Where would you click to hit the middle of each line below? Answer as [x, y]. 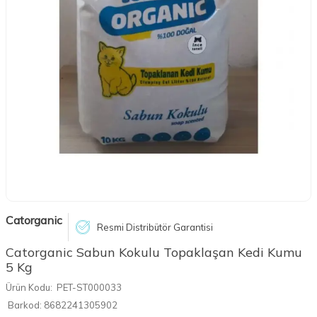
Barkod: [25, 305]
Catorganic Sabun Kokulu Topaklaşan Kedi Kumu [154, 252]
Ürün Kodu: [29, 287]
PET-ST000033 [89, 287]
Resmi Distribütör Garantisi [155, 227]
